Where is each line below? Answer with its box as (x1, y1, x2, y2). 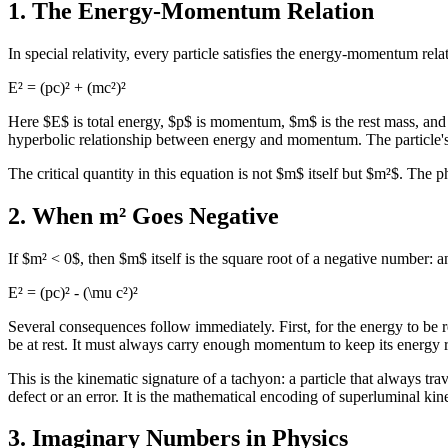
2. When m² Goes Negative (8, 202, 279, 229)
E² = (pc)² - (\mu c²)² (8, 283, 138, 301)
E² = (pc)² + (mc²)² (8, 78, 126, 96)
